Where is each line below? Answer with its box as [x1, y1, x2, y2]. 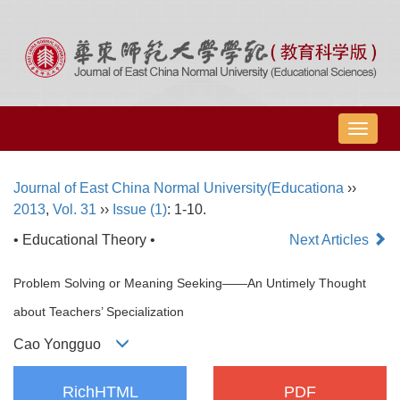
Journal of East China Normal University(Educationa [13, 180, 344, 196]
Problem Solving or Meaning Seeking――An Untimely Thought [13, 276, 366, 291]
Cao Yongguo [13, 336, 115, 352]
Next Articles [289, 232, 372, 248]
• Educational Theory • [13, 232, 155, 248]
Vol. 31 [53, 202, 96, 218]
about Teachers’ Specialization [13, 304, 184, 320]
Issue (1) [112, 202, 167, 218]
